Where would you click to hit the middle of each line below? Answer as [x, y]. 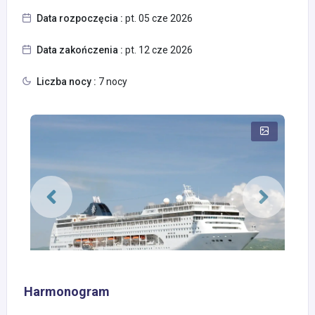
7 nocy [112, 82]
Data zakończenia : [80, 50]
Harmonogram [67, 292]
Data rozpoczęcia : [80, 18]
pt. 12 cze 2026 [158, 50]
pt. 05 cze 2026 [158, 18]
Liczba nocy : [66, 82]
